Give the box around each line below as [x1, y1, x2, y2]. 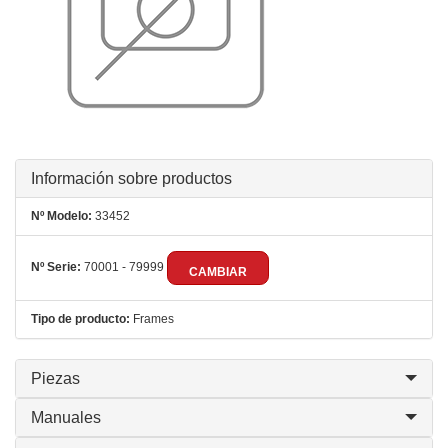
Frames [130, 312, 174, 326]
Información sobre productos [31, 170, 232, 187]
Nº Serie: [31, 260, 81, 275]
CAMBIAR [189, 265, 247, 279]
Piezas [31, 370, 80, 387]
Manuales [31, 409, 101, 426]
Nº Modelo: [31, 209, 92, 223]
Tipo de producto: [31, 312, 130, 326]
